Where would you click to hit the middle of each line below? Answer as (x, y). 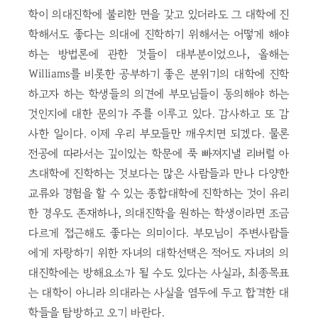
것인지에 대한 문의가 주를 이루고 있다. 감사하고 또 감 (159, 114)
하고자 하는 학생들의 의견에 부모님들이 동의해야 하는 (159, 94)
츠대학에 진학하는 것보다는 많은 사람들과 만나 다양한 (159, 173)
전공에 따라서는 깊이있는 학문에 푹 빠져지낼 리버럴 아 (159, 153)
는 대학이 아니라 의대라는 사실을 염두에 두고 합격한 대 (159, 292)
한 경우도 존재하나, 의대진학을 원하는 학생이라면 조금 (159, 213)
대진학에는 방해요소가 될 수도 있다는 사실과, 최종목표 (159, 273)
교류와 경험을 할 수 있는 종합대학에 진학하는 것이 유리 (159, 193)
